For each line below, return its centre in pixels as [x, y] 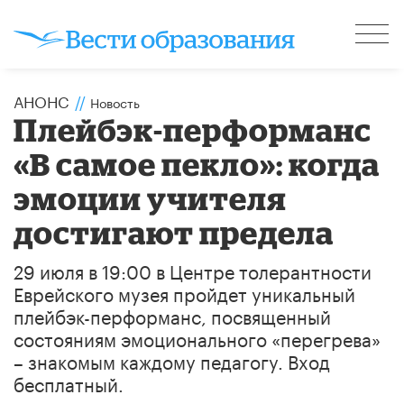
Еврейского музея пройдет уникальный [184, 292]
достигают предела [174, 232]
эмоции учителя [151, 197]
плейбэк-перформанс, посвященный [172, 314]
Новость [115, 101]
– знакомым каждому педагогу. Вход [172, 359]
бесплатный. [69, 382]
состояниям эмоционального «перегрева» [197, 337]
